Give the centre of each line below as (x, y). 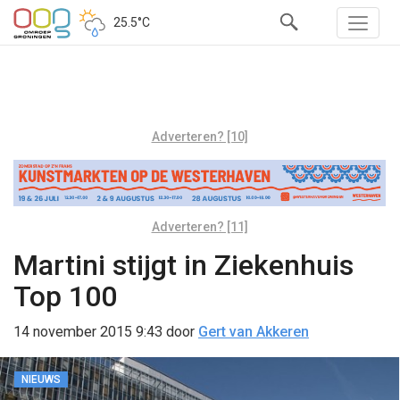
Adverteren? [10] (200, 137)
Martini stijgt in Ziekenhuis (183, 265)
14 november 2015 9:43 (88, 331)
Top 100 (65, 296)
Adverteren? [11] (200, 226)
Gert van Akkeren (254, 331)
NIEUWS (41, 379)
